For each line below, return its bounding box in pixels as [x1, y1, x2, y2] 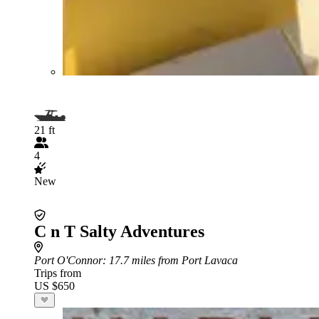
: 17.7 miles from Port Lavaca [103, 253, 238, 266]
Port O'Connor [34, 253, 103, 266]
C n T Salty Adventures [34, 221, 204, 241]
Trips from [34, 266, 81, 279]
